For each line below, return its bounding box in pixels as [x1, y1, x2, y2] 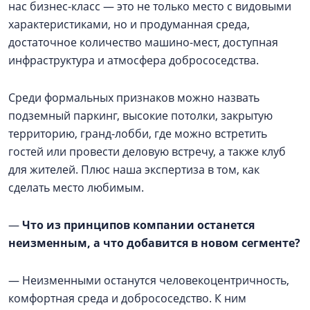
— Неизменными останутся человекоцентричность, [8, 272, 289, 288]
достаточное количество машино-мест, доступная [8, 34, 278, 50]
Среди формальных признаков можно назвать [8, 89, 259, 105]
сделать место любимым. [8, 179, 144, 195]
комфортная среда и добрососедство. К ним [8, 290, 246, 306]
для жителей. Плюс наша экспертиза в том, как [8, 161, 259, 177]
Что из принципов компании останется [22, 217, 255, 232]
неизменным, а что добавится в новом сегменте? [8, 235, 300, 250]
